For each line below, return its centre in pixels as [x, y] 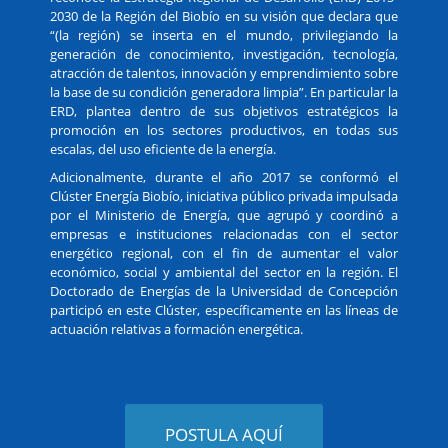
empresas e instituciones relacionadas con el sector [224, 234]
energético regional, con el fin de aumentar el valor [224, 253]
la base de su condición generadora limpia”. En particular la [224, 92]
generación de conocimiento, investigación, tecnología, [224, 54]
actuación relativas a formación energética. [176, 329]
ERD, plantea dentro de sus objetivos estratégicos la [224, 111]
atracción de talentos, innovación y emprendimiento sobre [224, 73]
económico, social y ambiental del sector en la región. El [224, 272]
